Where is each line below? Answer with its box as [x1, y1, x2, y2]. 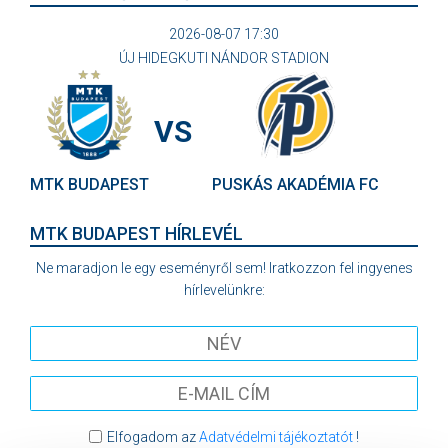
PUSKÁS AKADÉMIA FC [212, 175, 379, 194]
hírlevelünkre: [183, 282, 265, 298]
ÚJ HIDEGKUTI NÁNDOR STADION [119, 50, 329, 66]
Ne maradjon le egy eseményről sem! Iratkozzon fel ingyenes [35, 260, 413, 276]
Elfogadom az [106, 429, 199, 445]
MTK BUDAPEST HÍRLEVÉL [30, 224, 243, 244]
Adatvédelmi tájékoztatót [198, 429, 353, 445]
